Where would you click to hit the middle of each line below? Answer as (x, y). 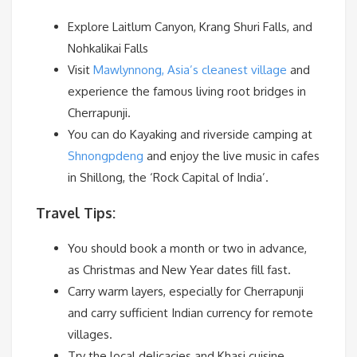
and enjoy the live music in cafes (231, 155)
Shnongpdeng (106, 155)
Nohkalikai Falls (108, 48)
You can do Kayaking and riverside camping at (190, 134)
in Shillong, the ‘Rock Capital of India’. (168, 177)
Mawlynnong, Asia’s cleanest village (190, 69)
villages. (90, 335)
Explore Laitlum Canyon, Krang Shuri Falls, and (190, 26)
